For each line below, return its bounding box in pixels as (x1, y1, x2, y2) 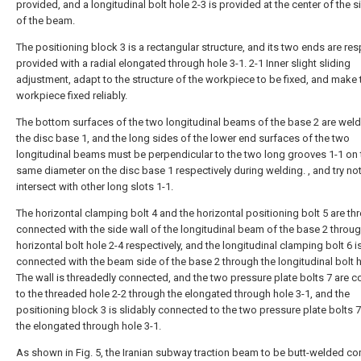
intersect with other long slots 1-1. (16, 180, 173, 193)
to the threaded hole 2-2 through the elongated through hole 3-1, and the (16, 288, 350, 300)
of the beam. (16, 15, 75, 27)
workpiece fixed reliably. (16, 89, 127, 102)
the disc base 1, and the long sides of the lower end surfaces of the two (16, 132, 350, 144)
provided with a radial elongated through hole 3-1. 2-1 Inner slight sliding (16, 57, 351, 69)
